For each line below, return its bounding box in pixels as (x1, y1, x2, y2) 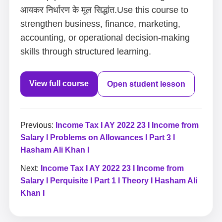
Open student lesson (107, 80, 185, 88)
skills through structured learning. (20, 47, 151, 56)
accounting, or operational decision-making (20, 33, 190, 43)
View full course (29, 79, 89, 88)
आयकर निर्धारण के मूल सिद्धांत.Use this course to (20, 5, 188, 15)
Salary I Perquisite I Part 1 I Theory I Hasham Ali (20, 176, 197, 185)
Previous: (20, 121, 55, 129)
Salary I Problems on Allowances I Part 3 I (20, 133, 175, 142)
